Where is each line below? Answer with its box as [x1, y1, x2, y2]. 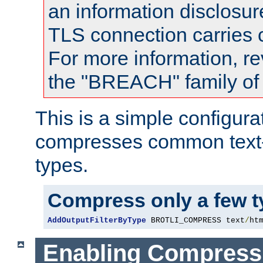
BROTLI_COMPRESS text [146, 215, 245, 225]
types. [35, 153, 88, 176]
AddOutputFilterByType [48, 215, 146, 225]
